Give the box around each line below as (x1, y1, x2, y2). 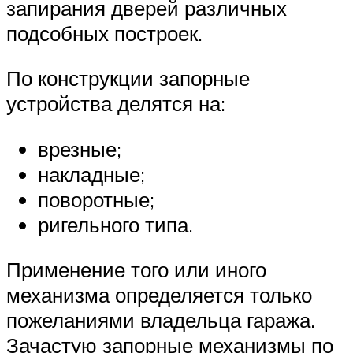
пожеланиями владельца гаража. (6, 307, 315, 333)
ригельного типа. (38, 211, 193, 237)
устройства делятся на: (6, 91, 225, 117)
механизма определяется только (6, 282, 312, 308)
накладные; (38, 161, 145, 187)
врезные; (38, 136, 121, 162)
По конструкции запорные (6, 65, 250, 91)
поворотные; (38, 186, 154, 212)
